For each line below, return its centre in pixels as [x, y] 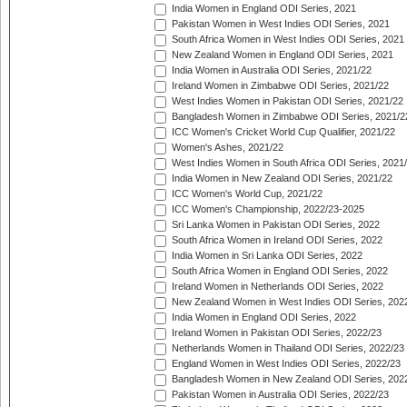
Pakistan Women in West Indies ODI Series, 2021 [279, 24]
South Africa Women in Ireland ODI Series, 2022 [276, 240]
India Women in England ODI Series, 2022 [263, 318]
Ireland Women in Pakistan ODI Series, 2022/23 [275, 333]
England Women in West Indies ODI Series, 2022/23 [285, 364]
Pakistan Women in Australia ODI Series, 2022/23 [279, 395]
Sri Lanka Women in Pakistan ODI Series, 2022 [274, 225]
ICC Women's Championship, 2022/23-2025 [267, 209]
